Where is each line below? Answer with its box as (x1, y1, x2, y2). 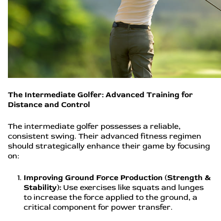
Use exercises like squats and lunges (63, 183, 204, 192)
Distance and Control (8, 100, 92, 110)
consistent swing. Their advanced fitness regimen (8, 131, 201, 141)
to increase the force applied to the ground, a (24, 192, 197, 202)
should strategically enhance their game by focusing (8, 141, 210, 151)
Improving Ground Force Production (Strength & (24, 173, 211, 183)
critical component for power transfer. (24, 202, 175, 212)
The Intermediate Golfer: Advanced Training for (8, 90, 193, 100)
